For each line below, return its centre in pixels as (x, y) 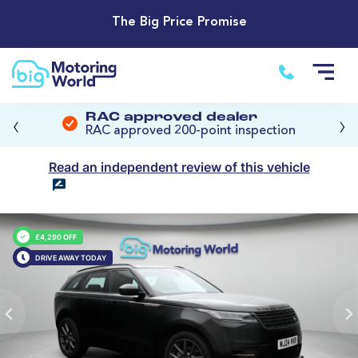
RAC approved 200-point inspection (191, 131)
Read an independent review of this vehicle (179, 167)
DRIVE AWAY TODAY (70, 257)
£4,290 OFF (56, 237)
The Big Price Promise (179, 23)
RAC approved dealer (171, 118)
